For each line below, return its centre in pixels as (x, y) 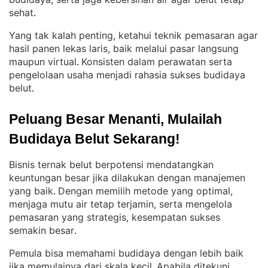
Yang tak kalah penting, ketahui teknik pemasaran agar (133, 35)
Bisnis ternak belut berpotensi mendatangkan (111, 165)
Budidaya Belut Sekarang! (95, 139)
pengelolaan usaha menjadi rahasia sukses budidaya (127, 75)
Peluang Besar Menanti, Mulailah (115, 119)
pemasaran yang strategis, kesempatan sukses (115, 217)
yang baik (31, 191)
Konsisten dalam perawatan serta (157, 62)
